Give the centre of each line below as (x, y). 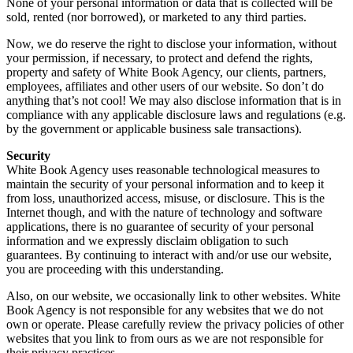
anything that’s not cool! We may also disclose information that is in (174, 100)
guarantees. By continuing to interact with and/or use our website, (169, 255)
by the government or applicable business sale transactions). (154, 128)
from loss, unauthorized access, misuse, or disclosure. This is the (165, 198)
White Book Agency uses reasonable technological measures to (163, 169)
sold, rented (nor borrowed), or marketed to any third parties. (156, 17)
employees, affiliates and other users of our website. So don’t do (165, 86)
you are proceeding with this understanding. (115, 269)
